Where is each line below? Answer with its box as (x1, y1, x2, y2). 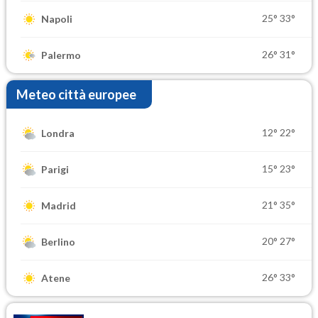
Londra (41, 127, 75, 140)
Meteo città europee (16, 86, 136, 102)
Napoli (41, 13, 72, 26)
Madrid (41, 199, 76, 212)
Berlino (41, 236, 75, 248)
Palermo (41, 49, 81, 62)
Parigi (41, 163, 69, 176)
